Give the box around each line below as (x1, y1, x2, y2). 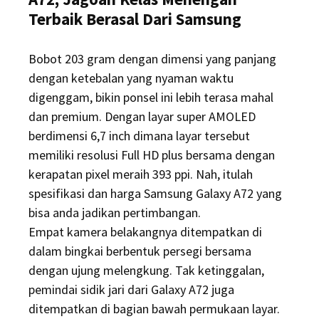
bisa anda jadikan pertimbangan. (28, 204, 201, 221)
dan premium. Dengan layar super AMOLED (28, 108, 256, 125)
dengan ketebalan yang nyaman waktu (28, 70, 234, 87)
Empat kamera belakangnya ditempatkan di (28, 224, 262, 241)
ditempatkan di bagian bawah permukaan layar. (28, 300, 280, 318)
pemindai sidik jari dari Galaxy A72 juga (28, 281, 234, 298)
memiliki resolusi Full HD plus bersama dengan (28, 147, 275, 164)
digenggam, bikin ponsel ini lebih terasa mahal (28, 89, 273, 106)
